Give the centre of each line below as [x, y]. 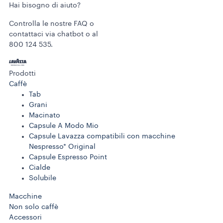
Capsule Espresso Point [68, 158]
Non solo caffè [34, 207]
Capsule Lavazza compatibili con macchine [102, 137]
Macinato [45, 116]
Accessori [25, 218]
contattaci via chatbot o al [54, 35]
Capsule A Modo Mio [64, 126]
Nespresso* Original [62, 147]
